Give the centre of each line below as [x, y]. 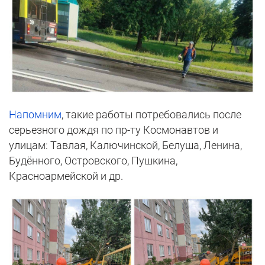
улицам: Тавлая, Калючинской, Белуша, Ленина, [125, 146]
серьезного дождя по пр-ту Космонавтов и [114, 130]
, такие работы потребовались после [151, 115]
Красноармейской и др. [66, 176]
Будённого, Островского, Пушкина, [93, 161]
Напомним [35, 115]
